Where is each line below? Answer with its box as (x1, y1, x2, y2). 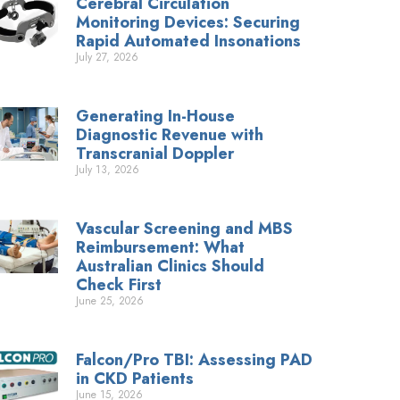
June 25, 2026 (76, 293, 145, 310)
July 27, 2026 (76, 49, 139, 66)
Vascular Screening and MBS (76, 217, 294, 241)
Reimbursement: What (76, 236, 246, 260)
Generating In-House (76, 104, 236, 129)
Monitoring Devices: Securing (76, 11, 301, 35)
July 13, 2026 (76, 162, 140, 179)
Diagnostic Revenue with (76, 123, 264, 147)
